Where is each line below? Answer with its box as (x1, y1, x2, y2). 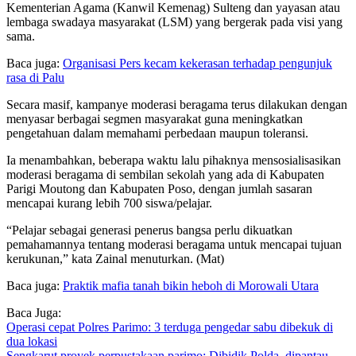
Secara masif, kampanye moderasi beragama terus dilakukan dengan (6, 98, 347, 112)
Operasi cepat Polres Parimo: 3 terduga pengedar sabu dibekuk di (6, 320, 333, 335)
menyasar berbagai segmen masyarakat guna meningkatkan (6, 112, 303, 126)
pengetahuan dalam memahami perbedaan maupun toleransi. (6, 126, 308, 141)
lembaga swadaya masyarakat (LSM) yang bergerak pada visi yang (6, 15, 342, 29)
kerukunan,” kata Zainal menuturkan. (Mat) (6, 252, 224, 266)
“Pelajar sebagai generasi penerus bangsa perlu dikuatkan (6, 223, 292, 238)
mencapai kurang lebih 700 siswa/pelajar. (6, 196, 212, 211)
